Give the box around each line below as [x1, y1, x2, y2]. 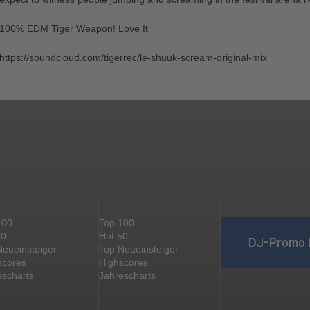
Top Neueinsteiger [99, 244, 179, 255]
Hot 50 [99, 230, 128, 241]
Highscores [99, 257, 148, 268]
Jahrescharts [99, 270, 156, 281]
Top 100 [99, 217, 134, 228]
